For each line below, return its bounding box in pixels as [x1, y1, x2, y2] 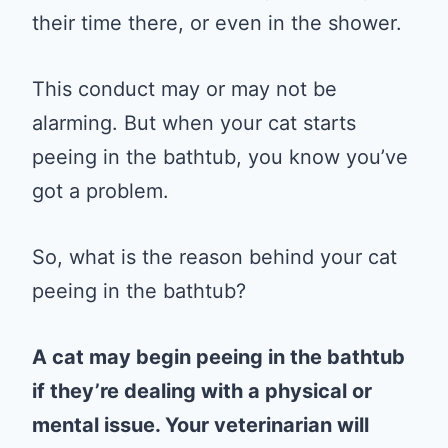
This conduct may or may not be [32, 77, 337, 101]
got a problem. [32, 179, 169, 203]
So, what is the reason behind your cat [32, 245, 397, 269]
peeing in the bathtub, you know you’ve [32, 145, 408, 169]
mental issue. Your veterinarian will [32, 413, 369, 437]
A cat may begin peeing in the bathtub [32, 345, 405, 369]
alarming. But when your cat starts [32, 111, 356, 135]
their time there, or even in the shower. [32, 11, 402, 35]
